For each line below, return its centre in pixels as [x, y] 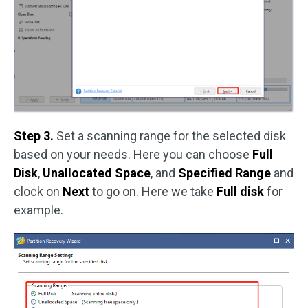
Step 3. [35, 135]
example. [38, 210]
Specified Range [224, 173]
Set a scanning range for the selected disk [171, 135]
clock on [38, 191]
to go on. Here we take [154, 191]
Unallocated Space [97, 173]
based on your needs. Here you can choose [133, 154]
